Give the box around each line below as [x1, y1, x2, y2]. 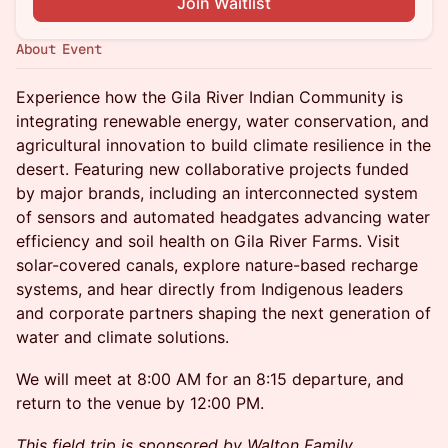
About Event [16, 40, 102, 58]
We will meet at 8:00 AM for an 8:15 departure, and [16, 369, 404, 389]
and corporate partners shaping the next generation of [16, 303, 431, 323]
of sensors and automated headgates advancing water [16, 207, 430, 227]
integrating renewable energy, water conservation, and [16, 111, 429, 131]
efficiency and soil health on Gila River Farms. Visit [16, 231, 400, 251]
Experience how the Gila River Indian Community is [16, 87, 403, 107]
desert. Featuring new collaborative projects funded [16, 159, 409, 179]
